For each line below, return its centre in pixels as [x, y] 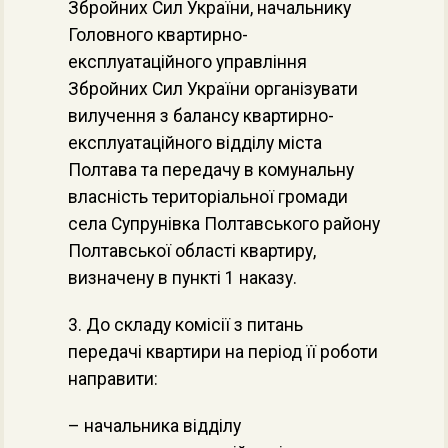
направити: [113, 379]
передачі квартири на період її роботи [223, 352]
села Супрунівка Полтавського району [224, 224]
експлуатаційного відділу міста [195, 143]
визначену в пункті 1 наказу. [182, 278]
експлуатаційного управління [187, 62]
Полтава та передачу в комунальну [211, 170]
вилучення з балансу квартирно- [201, 116]
